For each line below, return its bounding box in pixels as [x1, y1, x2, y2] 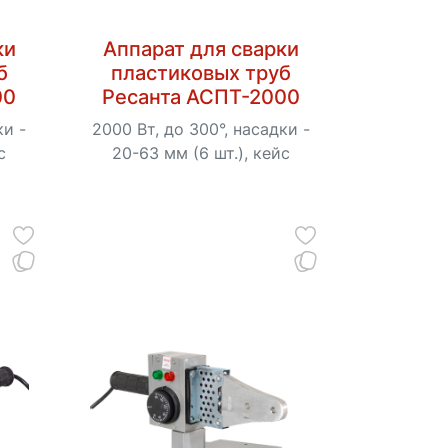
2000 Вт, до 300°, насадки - [91, 118, 310, 139]
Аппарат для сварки [102, 36, 299, 61]
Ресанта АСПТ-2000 [101, 84, 300, 109]
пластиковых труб [110, 60, 291, 85]
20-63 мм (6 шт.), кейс [111, 142, 290, 163]
